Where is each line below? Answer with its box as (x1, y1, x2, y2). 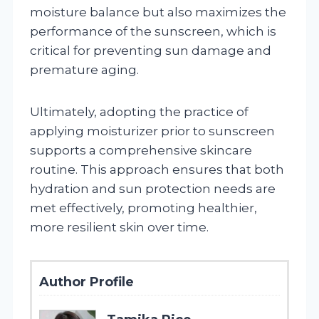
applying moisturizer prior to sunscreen (30, 123, 275, 138)
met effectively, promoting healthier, (30, 200, 257, 215)
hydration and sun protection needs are (30, 181, 276, 196)
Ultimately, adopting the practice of (30, 104, 249, 119)
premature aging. (30, 62, 139, 77)
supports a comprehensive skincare (30, 142, 252, 157)
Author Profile (39, 273, 134, 290)
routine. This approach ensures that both (30, 162, 284, 177)
